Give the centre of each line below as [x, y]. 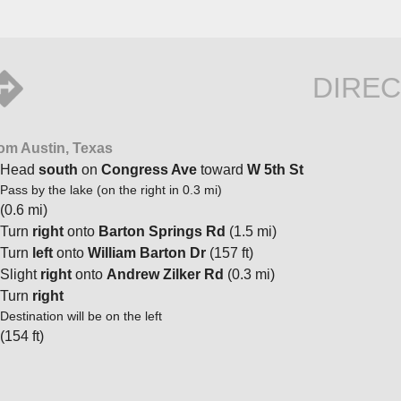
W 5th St [275, 169]
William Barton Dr [147, 252]
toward [222, 169]
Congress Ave [149, 169]
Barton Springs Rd [162, 231]
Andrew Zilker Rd [165, 274]
